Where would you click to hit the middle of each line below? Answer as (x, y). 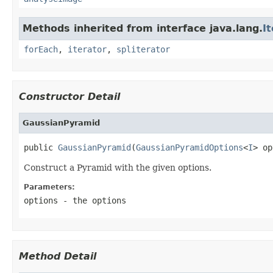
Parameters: (49, 187)
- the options (92, 200)
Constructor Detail (69, 96)
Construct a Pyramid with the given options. (118, 167)
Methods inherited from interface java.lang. (143, 28)
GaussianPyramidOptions (190, 147)
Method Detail (58, 256)
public (41, 147)
